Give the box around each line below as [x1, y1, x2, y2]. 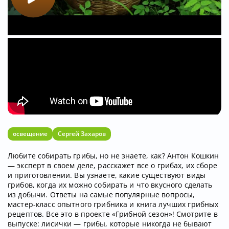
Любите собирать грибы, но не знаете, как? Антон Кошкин [8, 150, 219, 161]
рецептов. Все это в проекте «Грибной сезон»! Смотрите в [8, 209, 218, 219]
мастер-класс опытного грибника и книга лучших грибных [8, 199, 219, 209]
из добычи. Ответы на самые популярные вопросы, [8, 189, 195, 199]
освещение [13, 129, 48, 138]
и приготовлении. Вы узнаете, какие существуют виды [8, 170, 206, 180]
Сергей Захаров [58, 129, 106, 138]
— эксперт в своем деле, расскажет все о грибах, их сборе [8, 160, 217, 170]
